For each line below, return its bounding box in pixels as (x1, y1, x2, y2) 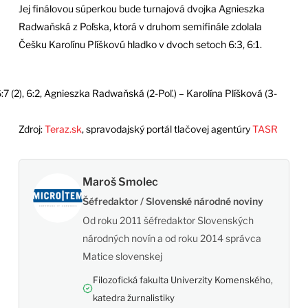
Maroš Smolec (82, 175, 158, 188)
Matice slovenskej (82, 250, 162, 262)
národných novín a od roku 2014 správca (82, 232, 261, 244)
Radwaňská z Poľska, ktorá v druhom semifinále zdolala (18, 21, 262, 33)
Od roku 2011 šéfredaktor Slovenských (82, 214, 254, 226)
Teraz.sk (44, 122, 82, 135)
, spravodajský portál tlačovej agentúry (81, 122, 252, 135)
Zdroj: (18, 122, 45, 135)
